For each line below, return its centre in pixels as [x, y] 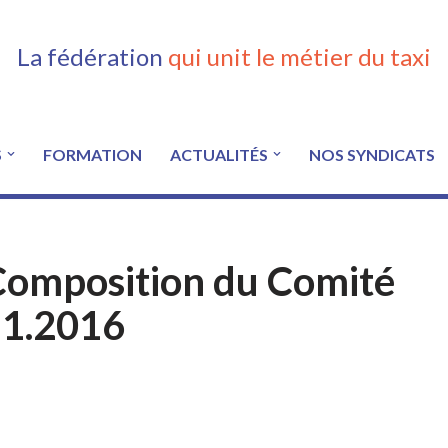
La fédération [92, 56]
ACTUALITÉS [218, 154]
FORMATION [92, 154]
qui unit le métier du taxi [299, 56]
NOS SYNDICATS [371, 154]
